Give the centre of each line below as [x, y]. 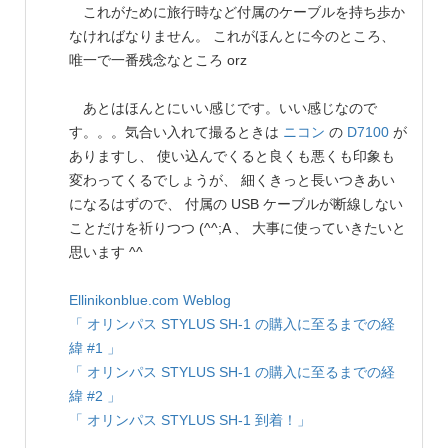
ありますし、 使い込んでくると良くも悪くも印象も [232, 156]
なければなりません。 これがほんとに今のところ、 [232, 36]
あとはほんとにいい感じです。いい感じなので [223, 108]
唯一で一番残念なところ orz [158, 60]
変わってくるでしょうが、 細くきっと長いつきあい [232, 180]
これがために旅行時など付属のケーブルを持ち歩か [237, 12]
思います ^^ [106, 252]
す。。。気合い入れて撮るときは [176, 132]
